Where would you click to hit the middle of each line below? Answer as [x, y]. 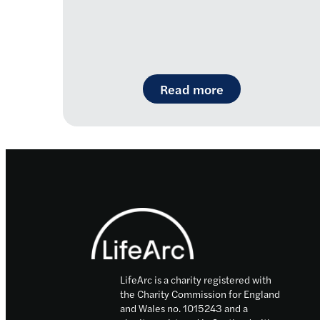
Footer [99, 211]
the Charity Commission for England [200, 293]
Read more [192, 89]
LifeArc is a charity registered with [196, 279]
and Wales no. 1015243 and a [184, 307]
